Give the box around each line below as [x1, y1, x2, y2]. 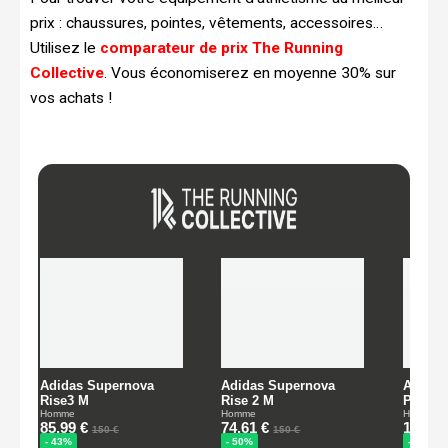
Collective [30, 63, 104, 82]
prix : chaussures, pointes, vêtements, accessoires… [30, 13, 383, 32]
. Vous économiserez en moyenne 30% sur [104, 63, 396, 82]
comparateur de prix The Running [100, 38, 343, 57]
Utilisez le [30, 38, 100, 57]
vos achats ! [30, 88, 112, 107]
